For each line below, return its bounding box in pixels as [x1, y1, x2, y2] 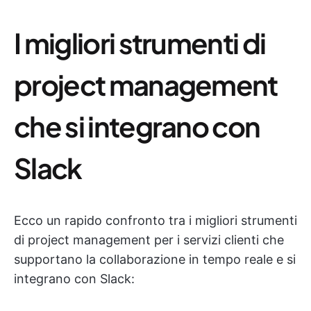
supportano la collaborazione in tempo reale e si [14, 252, 296, 267]
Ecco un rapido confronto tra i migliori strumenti [14, 213, 297, 228]
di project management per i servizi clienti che [14, 233, 284, 247]
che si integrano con [14, 108, 260, 144]
